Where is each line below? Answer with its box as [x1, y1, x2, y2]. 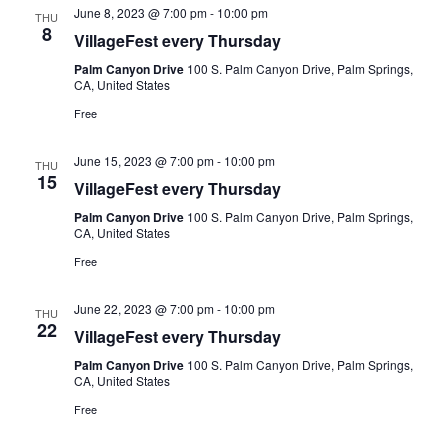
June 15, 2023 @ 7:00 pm [73, 152, 214, 169]
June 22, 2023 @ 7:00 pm [73, 300, 214, 317]
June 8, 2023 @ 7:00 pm [73, 4, 207, 21]
